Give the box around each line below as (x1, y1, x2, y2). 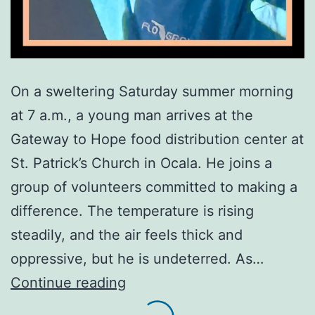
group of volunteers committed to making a (11, 179, 297, 196)
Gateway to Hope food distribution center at (11, 131, 304, 148)
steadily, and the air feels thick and (11, 226, 243, 244)
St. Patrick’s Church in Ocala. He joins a (11, 155, 272, 172)
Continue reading (11, 274, 126, 292)
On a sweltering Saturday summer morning (11, 83, 293, 101)
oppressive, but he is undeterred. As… (11, 250, 264, 268)
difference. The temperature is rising (11, 202, 254, 220)
